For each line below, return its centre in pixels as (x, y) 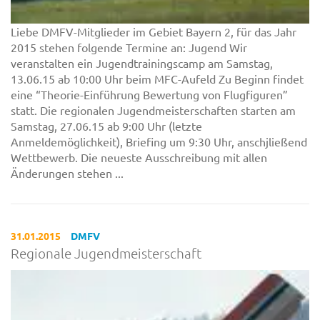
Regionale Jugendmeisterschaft (106, 253)
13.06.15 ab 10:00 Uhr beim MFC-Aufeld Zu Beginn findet (157, 78)
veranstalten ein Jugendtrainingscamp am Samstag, (142, 62)
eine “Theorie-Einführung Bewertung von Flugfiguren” (149, 94)
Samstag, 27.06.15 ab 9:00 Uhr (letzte (106, 125)
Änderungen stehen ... (67, 172)
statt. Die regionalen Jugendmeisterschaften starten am (153, 110)
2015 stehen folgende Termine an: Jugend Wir (129, 47)
